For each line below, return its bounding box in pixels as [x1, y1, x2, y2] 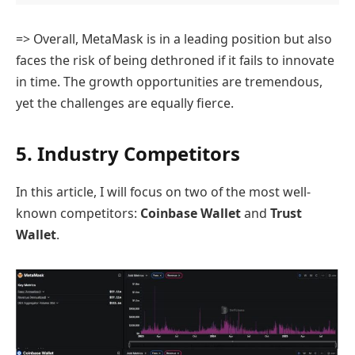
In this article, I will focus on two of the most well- [16, 183, 311, 201]
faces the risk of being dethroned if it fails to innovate [16, 52, 334, 70]
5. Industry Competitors [16, 140, 240, 167]
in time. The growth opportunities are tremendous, [16, 73, 323, 91]
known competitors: [16, 204, 140, 223]
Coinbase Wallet [140, 204, 241, 223]
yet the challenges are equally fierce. [16, 94, 234, 113]
